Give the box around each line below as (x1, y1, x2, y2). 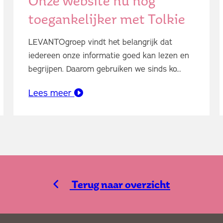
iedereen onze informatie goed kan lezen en (28, 50, 190, 61)
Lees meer (28, 87, 75, 99)
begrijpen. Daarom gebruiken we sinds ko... (28, 63, 182, 75)
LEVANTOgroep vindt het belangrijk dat (28, 36, 173, 48)
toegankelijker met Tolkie (28, 8, 186, 29)
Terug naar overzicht (70, 177, 170, 192)
